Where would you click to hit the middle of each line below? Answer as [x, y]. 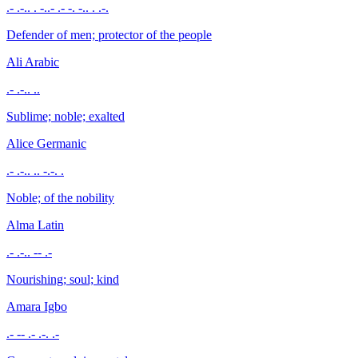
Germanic [62, 143]
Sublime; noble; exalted [66, 116]
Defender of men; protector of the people [109, 34]
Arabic [42, 62]
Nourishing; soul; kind [63, 279]
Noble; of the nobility [60, 197]
